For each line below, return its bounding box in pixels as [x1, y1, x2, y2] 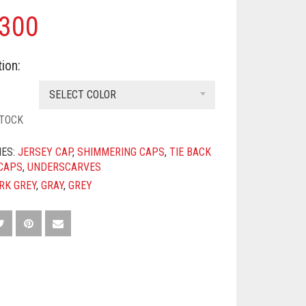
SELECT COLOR [49, 88, 117, 101]
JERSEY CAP [18, 145, 73, 158]
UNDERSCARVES [27, 161, 102, 173]
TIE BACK [169, 145, 212, 158]
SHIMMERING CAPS [77, 145, 165, 158]
